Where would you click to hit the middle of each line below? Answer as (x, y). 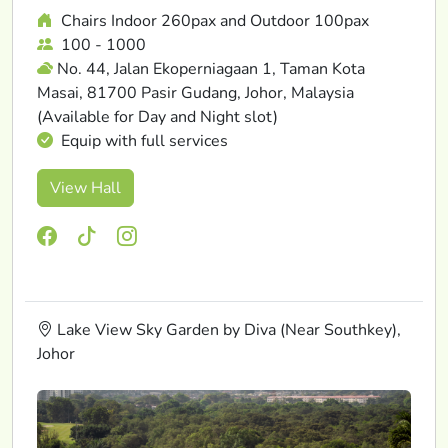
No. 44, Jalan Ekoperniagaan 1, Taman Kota (211, 68)
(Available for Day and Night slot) (157, 116)
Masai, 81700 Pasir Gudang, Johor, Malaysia (195, 92)
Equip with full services (142, 140)
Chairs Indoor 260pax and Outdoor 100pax (213, 20)
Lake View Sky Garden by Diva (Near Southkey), (227, 329)
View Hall (85, 187)
